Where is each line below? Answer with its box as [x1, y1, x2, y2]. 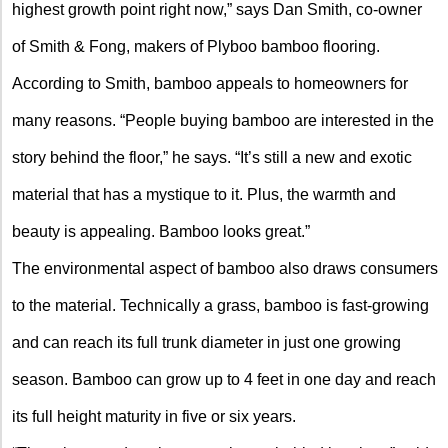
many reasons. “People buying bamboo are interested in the [12, 111, 434, 129]
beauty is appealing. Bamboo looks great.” [12, 222, 310, 240]
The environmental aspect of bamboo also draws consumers [12, 259, 438, 277]
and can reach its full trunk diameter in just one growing [12, 333, 401, 351]
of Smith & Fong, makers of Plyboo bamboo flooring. [12, 37, 380, 55]
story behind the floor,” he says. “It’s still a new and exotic [12, 148, 412, 166]
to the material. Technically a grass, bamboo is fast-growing [12, 296, 429, 314]
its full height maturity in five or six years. [12, 407, 296, 425]
